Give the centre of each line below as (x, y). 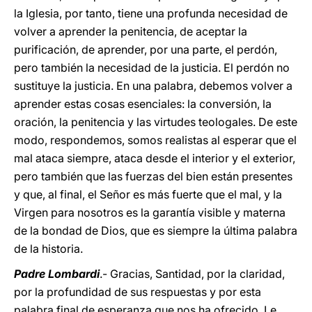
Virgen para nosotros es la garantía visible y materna (150, 212)
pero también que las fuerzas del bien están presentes (153, 176)
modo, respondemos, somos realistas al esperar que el (155, 140)
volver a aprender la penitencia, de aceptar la (131, 31)
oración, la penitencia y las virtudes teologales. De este (156, 122)
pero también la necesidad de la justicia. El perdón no (152, 68)
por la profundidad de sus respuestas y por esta (138, 292)
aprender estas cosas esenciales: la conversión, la (143, 104)
